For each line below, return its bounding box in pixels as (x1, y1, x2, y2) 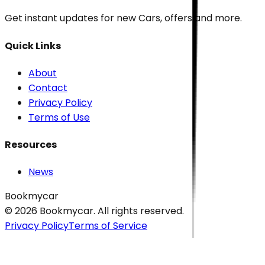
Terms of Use (28, 110, 90, 124)
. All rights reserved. (93, 204, 184, 218)
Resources (5, 138, 57, 152)
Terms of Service (69, 219, 147, 233)
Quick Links (5, 38, 61, 53)
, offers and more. (160, 11, 242, 25)
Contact (28, 80, 67, 95)
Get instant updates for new (5, 11, 138, 25)
